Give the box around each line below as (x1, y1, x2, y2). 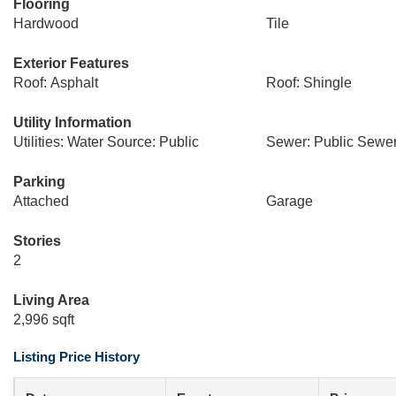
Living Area (13, 293, 89, 308)
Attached (13, 194, 69, 209)
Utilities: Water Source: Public (13, 134, 199, 149)
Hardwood (13, 16, 79, 31)
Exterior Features (13, 56, 129, 71)
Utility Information (13, 115, 132, 130)
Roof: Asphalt (13, 75, 98, 90)
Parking (13, 174, 65, 189)
